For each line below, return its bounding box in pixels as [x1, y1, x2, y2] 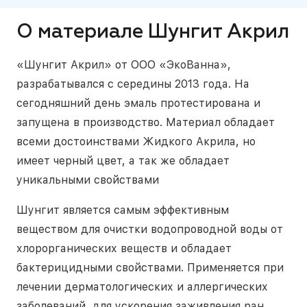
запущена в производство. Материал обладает [16, 116, 275, 130]
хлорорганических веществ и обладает [16, 242, 232, 256]
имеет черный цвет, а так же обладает [16, 154, 230, 168]
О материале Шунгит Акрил [16, 23, 289, 42]
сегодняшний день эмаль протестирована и [16, 97, 260, 110]
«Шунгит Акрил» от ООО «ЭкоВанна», [16, 58, 231, 72]
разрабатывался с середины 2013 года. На [16, 77, 249, 91]
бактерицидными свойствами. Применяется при [16, 261, 284, 275]
